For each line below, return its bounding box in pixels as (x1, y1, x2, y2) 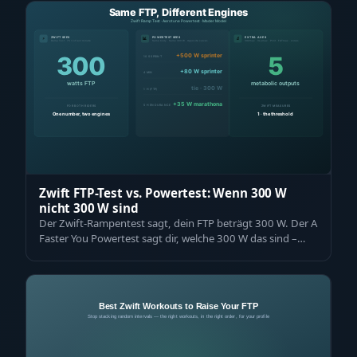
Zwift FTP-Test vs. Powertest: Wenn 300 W (39, 185, 287, 202)
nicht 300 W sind (39, 200, 139, 217)
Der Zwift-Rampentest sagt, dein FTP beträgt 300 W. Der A (39, 216, 317, 231)
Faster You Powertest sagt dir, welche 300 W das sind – (39, 231, 297, 246)
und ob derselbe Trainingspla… (39, 246, 184, 261)
